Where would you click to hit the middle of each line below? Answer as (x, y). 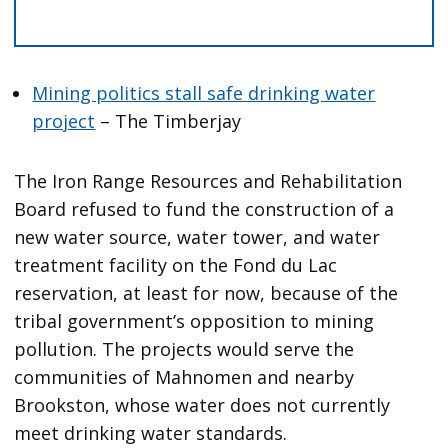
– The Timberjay (168, 121)
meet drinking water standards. (151, 433)
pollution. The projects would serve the (184, 349)
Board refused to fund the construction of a (204, 209)
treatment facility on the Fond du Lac (176, 265)
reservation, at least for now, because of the (206, 293)
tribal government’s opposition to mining (194, 321)
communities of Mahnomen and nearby (184, 377)
